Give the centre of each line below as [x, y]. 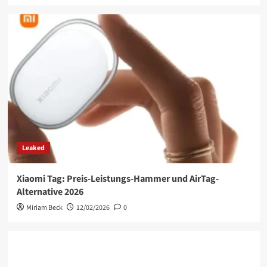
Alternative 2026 [50, 192]
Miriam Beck [44, 208]
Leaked [33, 148]
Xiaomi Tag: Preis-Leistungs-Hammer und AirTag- [117, 179]
